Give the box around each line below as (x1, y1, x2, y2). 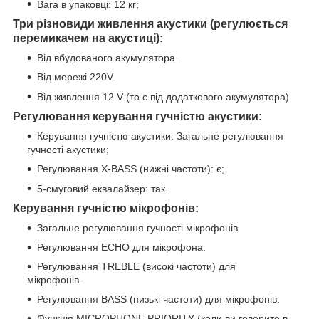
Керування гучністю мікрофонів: (13, 202, 199, 214)
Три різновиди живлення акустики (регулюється (13, 17, 288, 30)
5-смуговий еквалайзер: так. (37, 182, 168, 194)
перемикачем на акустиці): (13, 31, 163, 44)
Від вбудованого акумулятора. (37, 51, 178, 63)
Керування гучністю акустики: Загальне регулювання (37, 130, 283, 142)
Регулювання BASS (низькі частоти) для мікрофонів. (37, 293, 280, 305)
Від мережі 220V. (37, 70, 115, 83)
